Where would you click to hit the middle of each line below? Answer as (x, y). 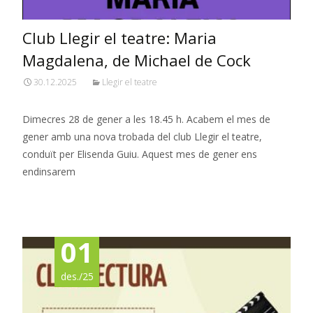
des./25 (77, 276)
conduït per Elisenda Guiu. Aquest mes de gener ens (140, 154)
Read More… (53, 197)
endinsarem (49, 171)
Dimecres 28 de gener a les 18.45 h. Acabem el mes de (146, 119)
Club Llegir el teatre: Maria (119, 37)
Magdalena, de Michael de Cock (137, 60)
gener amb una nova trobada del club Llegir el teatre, (142, 136)
